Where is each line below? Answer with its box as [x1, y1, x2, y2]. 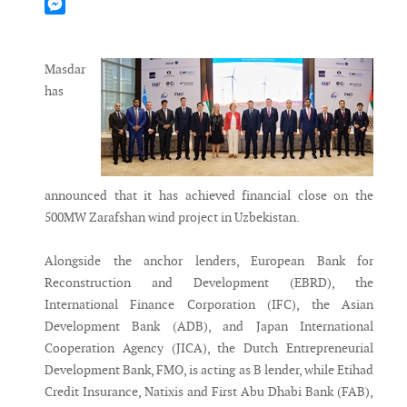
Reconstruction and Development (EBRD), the [45, 274, 373, 292]
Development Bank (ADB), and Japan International [45, 318, 373, 335]
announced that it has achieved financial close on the [45, 187, 373, 204]
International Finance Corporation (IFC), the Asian [45, 296, 373, 313]
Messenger [45, 16, 104, 34]
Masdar [45, 61, 85, 78]
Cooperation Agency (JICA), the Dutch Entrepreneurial [45, 340, 373, 357]
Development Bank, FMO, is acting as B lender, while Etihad [45, 362, 373, 379]
